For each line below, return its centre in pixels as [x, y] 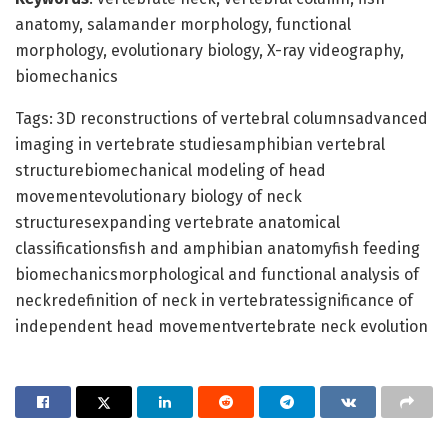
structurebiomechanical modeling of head [170, 171]
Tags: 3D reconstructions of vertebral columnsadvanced [221, 119]
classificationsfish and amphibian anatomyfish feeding [217, 249]
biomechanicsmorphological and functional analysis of [217, 275]
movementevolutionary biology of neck [158, 197]
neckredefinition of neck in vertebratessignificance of [214, 301]
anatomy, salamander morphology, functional [183, 25]
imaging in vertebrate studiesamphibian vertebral [200, 145]
